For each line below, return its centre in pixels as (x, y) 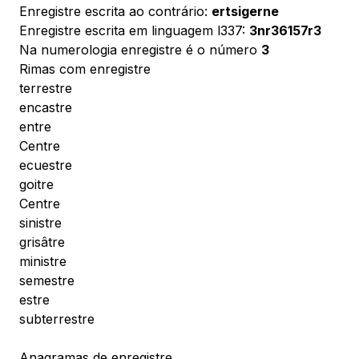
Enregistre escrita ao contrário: (115, 11)
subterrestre (57, 319)
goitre (36, 184)
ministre (43, 261)
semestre (47, 280)
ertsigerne (245, 11)
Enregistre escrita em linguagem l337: (134, 30)
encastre (46, 107)
